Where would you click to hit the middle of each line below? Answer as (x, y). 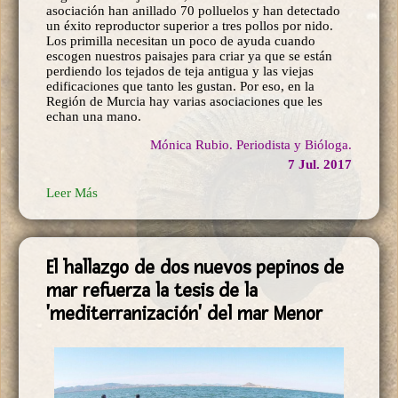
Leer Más (72, 192)
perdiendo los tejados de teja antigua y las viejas (180, 71)
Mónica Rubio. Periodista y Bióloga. (251, 144)
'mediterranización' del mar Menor (184, 313)
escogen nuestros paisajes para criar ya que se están (189, 56)
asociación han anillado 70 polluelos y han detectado (193, 10)
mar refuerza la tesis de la (152, 290)
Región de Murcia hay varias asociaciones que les (184, 101)
